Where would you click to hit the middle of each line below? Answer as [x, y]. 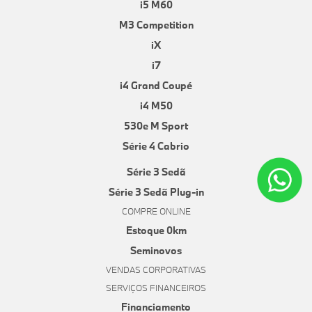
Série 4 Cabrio [156, 146]
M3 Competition [156, 25]
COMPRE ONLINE [156, 211]
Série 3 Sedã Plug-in [156, 192]
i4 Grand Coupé [156, 86]
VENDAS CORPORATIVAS [156, 270]
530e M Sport [156, 126]
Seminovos [156, 251]
